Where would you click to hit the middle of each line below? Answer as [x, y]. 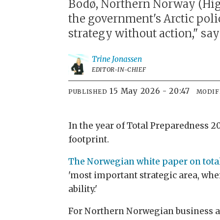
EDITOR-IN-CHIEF [119, 70]
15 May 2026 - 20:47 [152, 91]
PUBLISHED [88, 92]
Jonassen [127, 59]
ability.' [83, 189]
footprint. [90, 140]
